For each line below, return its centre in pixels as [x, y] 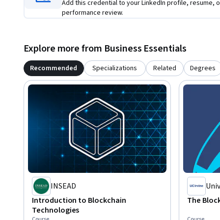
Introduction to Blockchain [79, 201]
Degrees [203, 69]
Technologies [56, 210]
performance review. [93, 13]
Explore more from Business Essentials [105, 49]
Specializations [115, 69]
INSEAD [63, 186]
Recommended [54, 69]
